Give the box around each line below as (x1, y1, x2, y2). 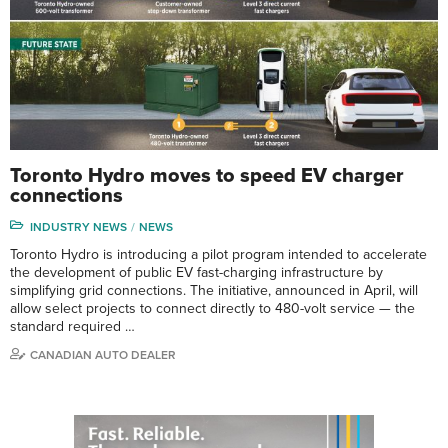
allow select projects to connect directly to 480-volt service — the (10, 300, 415, 318)
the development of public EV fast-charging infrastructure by (10, 264, 383, 282)
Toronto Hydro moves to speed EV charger (10, 164, 404, 189)
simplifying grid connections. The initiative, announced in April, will (10, 282, 418, 300)
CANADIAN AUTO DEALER (30, 348, 176, 363)
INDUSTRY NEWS (30, 220, 127, 235)
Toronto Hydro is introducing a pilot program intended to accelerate (10, 246, 427, 264)
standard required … (10, 318, 135, 336)
